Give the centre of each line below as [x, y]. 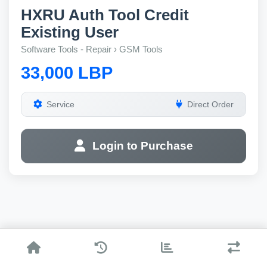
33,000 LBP [67, 73]
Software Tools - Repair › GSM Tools [92, 49]
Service [60, 104]
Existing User [70, 32]
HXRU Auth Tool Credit [105, 15]
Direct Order [210, 104]
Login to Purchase [142, 146]
